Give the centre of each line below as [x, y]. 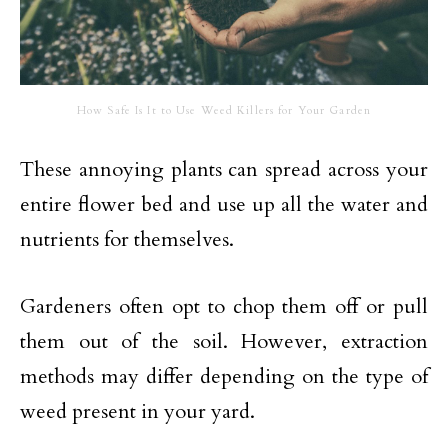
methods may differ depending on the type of [224, 376]
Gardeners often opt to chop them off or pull [224, 306]
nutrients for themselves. [127, 239]
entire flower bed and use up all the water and [224, 204]
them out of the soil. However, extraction [224, 341]
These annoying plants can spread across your [224, 169]
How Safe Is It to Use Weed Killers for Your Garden [224, 110]
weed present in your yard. [137, 411]
